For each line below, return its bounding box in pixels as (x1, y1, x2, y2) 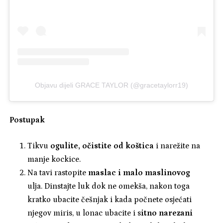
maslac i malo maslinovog (88, 168, 190, 178)
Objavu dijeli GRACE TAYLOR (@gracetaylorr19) (34, 81, 188, 90)
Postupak (9, 115, 45, 125)
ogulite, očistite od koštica (50, 141, 154, 151)
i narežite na (154, 141, 200, 151)
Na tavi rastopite (27, 168, 88, 178)
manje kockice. (27, 155, 81, 164)
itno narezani (141, 209, 193, 218)
